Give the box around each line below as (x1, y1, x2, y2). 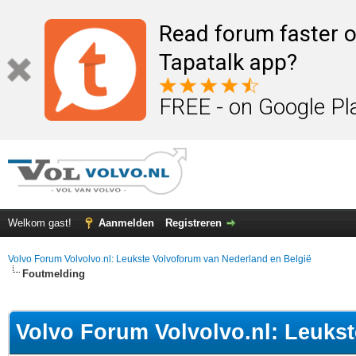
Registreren (165, 217, 222, 229)
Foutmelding (22, 268, 85, 280)
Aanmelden (99, 217, 154, 229)
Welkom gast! (8, 217, 75, 229)
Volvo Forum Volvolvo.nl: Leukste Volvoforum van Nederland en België (8, 253, 311, 265)
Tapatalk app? (159, 49, 297, 75)
